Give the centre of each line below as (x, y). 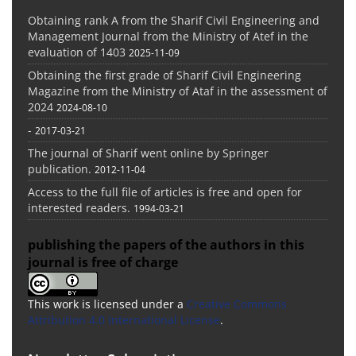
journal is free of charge (104, 262)
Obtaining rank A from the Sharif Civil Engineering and (174, 20)
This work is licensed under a (107, 304)
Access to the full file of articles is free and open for (165, 192)
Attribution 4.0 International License (124, 319)
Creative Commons (237, 304)
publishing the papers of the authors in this (166, 244)
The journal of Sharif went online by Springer (148, 153)
